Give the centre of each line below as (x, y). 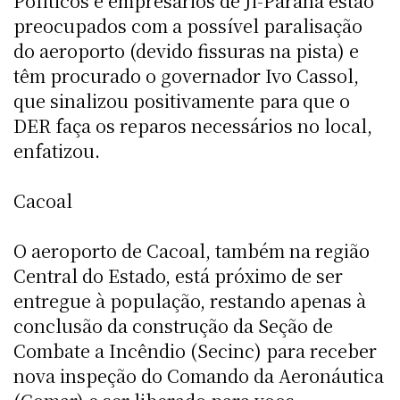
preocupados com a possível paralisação (188, 25)
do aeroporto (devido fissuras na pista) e (186, 50)
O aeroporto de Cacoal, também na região (192, 250)
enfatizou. (57, 150)
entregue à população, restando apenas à (190, 300)
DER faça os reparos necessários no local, (193, 125)
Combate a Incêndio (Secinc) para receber (195, 350)
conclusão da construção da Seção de (173, 325)
